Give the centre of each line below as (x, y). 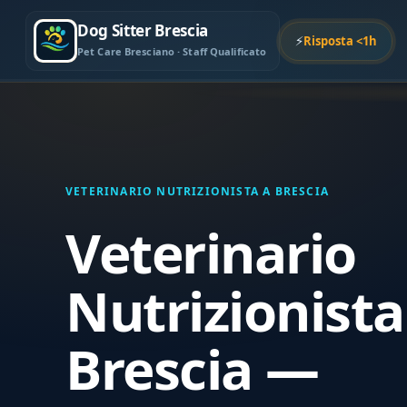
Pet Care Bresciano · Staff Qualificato (172, 51)
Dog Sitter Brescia (143, 30)
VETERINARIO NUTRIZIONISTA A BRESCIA (197, 191)
